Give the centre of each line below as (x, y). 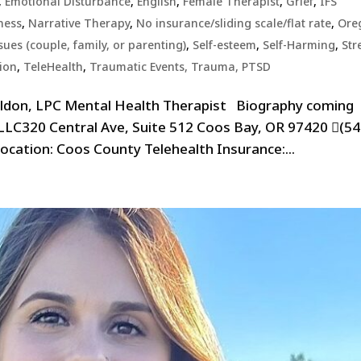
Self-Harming (299, 45)
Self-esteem (225, 45)
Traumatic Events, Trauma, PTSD (180, 67)
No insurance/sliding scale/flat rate (234, 23)
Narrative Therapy (79, 23)
